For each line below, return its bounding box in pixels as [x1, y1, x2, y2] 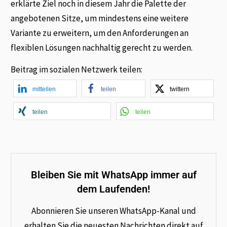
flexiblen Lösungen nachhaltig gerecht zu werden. [11, 42, 193, 53]
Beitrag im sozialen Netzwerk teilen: [11, 64, 143, 75]
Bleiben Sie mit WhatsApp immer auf [30, 169, 197, 181]
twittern [169, 86, 190, 93]
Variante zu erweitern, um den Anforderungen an [11, 27, 189, 39]
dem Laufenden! [77, 183, 150, 196]
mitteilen [32, 86, 56, 93]
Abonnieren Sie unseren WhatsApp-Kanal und [31, 205, 196, 217]
